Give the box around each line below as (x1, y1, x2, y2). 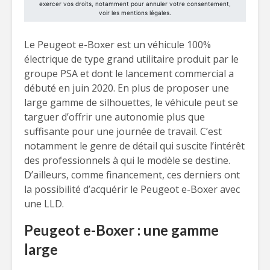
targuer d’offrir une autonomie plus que (24, 110, 205, 124)
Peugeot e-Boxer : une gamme (24, 221, 219, 239)
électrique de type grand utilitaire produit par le (24, 52, 239, 66)
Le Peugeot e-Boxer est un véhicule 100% (24, 38, 211, 51)
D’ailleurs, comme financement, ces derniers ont (24, 168, 240, 181)
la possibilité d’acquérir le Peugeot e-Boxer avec (24, 183, 240, 196)
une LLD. (24, 197, 64, 210)
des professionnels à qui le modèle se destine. (24, 154, 230, 167)
